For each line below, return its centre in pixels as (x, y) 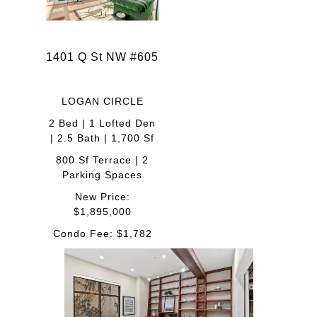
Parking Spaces (102, 174)
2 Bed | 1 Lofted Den (102, 123)
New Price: (102, 196)
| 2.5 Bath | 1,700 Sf (102, 138)
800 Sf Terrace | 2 (102, 160)
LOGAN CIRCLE (102, 101)
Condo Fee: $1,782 (102, 233)
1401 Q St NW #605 (102, 57)
